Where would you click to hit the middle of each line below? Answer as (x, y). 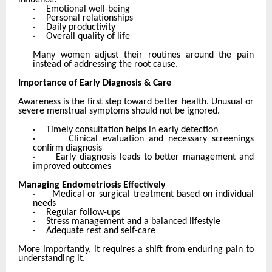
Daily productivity (81, 28)
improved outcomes (72, 167)
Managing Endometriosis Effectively (92, 185)
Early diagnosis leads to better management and (155, 158)
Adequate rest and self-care (101, 231)
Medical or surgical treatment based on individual (153, 195)
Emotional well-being (88, 9)
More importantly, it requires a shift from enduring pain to (136, 250)
